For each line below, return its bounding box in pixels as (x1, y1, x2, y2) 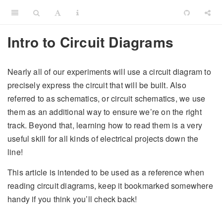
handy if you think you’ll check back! (7, 193, 137, 205)
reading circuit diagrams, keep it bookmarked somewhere (7, 180, 213, 192)
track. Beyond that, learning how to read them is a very (7, 119, 203, 131)
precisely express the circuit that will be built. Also (7, 79, 186, 91)
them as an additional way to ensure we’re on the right (7, 106, 202, 118)
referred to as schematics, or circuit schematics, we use (7, 93, 206, 105)
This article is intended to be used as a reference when (7, 166, 205, 178)
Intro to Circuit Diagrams (7, 31, 173, 52)
